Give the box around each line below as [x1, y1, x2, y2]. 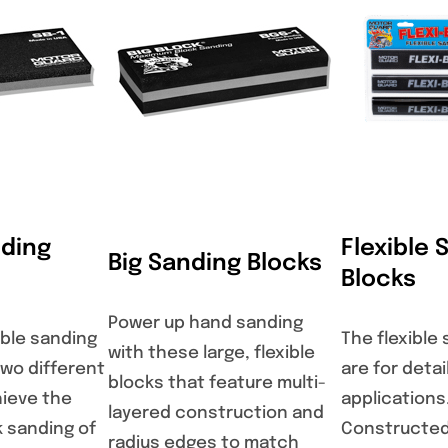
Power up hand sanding [108, 315, 303, 333]
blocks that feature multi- [108, 375, 326, 393]
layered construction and [108, 405, 324, 423]
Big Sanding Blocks [108, 251, 322, 275]
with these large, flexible [108, 345, 315, 363]
